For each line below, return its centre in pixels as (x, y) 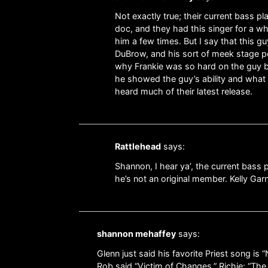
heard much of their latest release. (184, 92)
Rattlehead (138, 147)
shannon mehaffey (136, 234)
